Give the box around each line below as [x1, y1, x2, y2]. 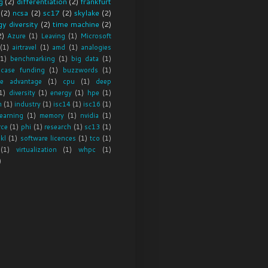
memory [39, 111, 64, 121]
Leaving [41, 31, 65, 41]
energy [50, 88, 72, 98]
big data [71, 54, 99, 64]
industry [14, 99, 41, 109]
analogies [81, 42, 112, 53]
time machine [53, 19, 99, 30]
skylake [74, 7, 99, 19]
